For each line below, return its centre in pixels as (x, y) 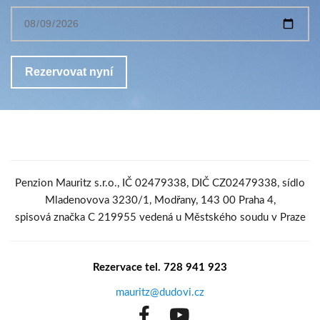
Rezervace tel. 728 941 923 (160, 267)
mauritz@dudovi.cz (160, 292)
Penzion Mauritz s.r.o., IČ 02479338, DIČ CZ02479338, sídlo (160, 183)
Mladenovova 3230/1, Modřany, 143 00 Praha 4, (160, 200)
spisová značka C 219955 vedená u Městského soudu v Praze (160, 217)
